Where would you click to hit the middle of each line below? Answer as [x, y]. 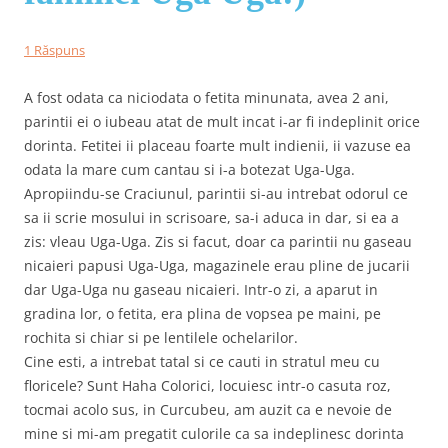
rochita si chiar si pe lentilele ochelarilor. [161, 337]
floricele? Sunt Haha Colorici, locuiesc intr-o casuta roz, [207, 385]
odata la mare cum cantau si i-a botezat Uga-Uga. [189, 169]
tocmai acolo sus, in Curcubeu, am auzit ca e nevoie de [208, 409]
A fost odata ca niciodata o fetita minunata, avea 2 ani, [206, 97]
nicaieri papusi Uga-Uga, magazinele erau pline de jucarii [217, 265]
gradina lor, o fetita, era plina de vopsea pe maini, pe [202, 313]
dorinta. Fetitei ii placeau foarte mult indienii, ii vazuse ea [217, 145]
